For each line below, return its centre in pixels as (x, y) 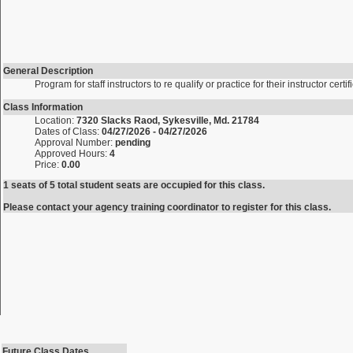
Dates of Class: (68, 132)
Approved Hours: (72, 154)
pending (133, 143)
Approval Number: (75, 143)
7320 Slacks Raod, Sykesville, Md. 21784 (168, 121)
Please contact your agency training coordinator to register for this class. (167, 207)
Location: (56, 121)
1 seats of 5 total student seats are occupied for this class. (134, 185)
